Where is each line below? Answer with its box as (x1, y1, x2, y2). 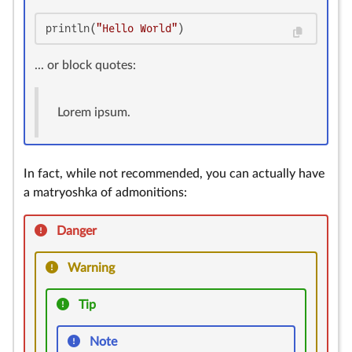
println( (46, 22, 96, 35)
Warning (68, 262, 115, 275)
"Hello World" (96, 22, 178, 35)
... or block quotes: (35, 59, 136, 72)
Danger (57, 225, 97, 238)
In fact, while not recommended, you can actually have (24, 167, 324, 181)
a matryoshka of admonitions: (24, 186, 187, 200)
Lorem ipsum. (57, 106, 130, 119)
